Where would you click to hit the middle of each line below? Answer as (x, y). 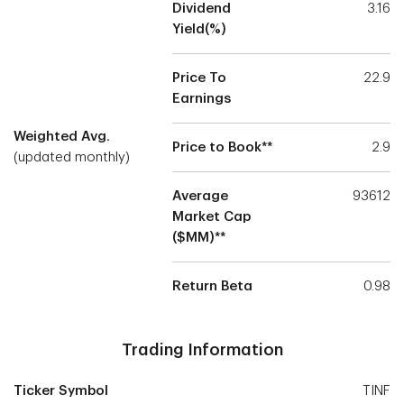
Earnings (202, 98)
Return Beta (213, 286)
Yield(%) (200, 29)
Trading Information (202, 349)
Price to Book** (223, 147)
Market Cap (212, 216)
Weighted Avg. (62, 137)
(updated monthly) (72, 158)
